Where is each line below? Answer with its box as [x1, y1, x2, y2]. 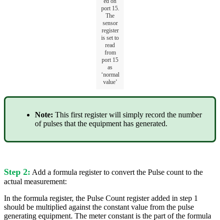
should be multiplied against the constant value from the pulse [4, 203, 194, 212]
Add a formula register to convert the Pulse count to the [30, 168, 203, 177]
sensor [102, 19, 118, 27]
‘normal [101, 71, 119, 78]
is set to [101, 34, 119, 41]
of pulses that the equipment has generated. [35, 119, 169, 128]
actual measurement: [4, 177, 69, 186]
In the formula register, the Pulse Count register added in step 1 [4, 194, 198, 203]
